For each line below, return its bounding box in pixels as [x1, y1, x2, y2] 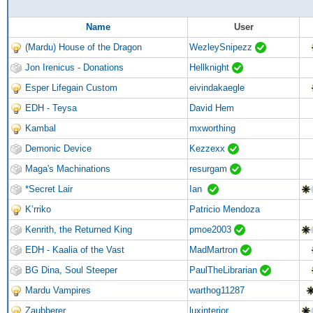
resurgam [189, 163, 230, 174]
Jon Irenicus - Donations [25, 61, 124, 73]
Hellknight [189, 61, 232, 73]
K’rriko [25, 203, 51, 214]
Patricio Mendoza [189, 203, 260, 214]
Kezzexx [189, 143, 228, 154]
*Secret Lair [25, 183, 73, 194]
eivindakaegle [189, 82, 245, 93]
